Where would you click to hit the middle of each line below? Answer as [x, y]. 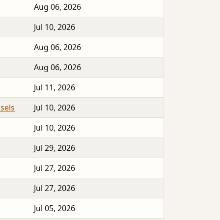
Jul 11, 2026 [55, 88]
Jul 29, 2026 [55, 148]
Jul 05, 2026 [55, 208]
